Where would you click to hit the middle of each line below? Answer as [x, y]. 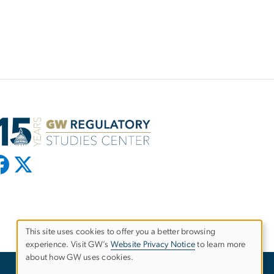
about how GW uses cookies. [80, 258]
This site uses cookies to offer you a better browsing [121, 232]
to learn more [220, 245]
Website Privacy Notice [153, 245]
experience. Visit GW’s [68, 245]
